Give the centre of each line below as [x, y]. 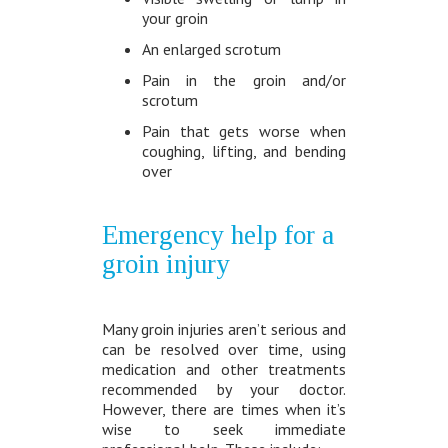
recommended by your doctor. [224, 389]
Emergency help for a [217, 235]
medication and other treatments [224, 369]
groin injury [165, 264]
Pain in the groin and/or [244, 80]
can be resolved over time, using [224, 349]
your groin [174, 18]
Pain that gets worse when [244, 131]
